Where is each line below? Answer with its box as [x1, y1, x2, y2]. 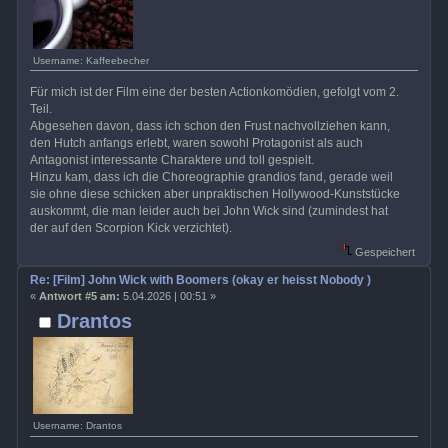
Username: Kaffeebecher [33, 55, 150, 67]
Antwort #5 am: [38, 289, 120, 302]
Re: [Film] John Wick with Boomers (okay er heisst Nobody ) [29, 272, 371, 287]
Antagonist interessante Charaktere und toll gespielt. [29, 152, 314, 167]
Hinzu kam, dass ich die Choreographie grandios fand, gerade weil [29, 169, 393, 184]
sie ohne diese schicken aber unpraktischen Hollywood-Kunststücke [29, 186, 400, 201]
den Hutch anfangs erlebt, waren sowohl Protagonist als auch [29, 135, 363, 150]
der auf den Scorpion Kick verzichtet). [29, 220, 232, 235]
